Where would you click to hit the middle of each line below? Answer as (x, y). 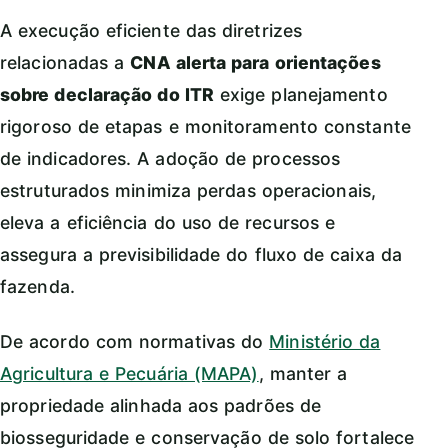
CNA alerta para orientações (255, 63)
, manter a (303, 374)
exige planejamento (300, 95)
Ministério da (325, 342)
